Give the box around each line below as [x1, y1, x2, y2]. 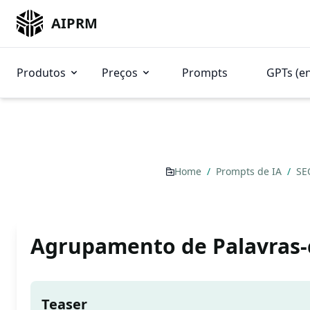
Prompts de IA [215, 165, 284, 178]
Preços [102, 65, 138, 80]
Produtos [17, 65, 66, 80]
